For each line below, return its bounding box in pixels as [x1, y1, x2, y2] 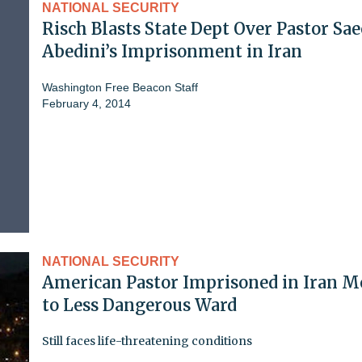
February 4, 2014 [42, 96, 131, 110]
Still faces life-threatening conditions [42, 333, 252, 348]
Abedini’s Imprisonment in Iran [42, 40, 302, 61]
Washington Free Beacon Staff [42, 80, 198, 94]
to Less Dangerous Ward [42, 294, 237, 315]
